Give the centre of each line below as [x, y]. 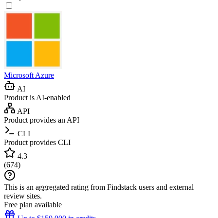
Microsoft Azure [29, 75]
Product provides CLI [37, 142]
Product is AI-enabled [37, 97]
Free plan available [33, 204]
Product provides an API [42, 120]
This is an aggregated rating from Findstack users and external [99, 187]
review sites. [23, 196]
